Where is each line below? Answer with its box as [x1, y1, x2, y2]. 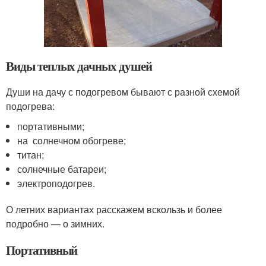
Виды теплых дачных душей [6, 57, 152, 75]
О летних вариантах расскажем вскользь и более [6, 202, 222, 217]
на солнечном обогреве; [17, 134, 126, 148]
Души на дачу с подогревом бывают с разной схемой [6, 85, 240, 99]
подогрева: [6, 99, 55, 113]
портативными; [17, 119, 85, 134]
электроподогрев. [17, 176, 96, 191]
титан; [17, 148, 45, 162]
